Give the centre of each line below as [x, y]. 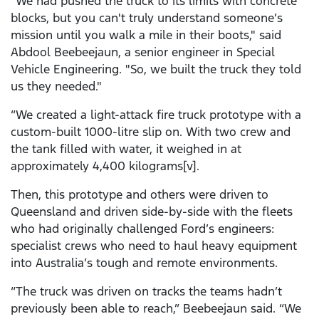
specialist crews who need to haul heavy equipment [154, 246]
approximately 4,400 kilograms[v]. [105, 166]
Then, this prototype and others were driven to [140, 195]
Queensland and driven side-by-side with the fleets [152, 212]
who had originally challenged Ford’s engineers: [142, 229]
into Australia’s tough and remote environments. [144, 263]
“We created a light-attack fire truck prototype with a [156, 115]
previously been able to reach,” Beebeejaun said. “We [156, 309]
